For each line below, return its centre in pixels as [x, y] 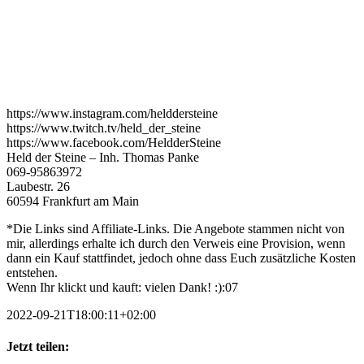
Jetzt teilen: [38, 347]
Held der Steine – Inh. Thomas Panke [103, 157]
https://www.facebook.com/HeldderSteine [114, 143]
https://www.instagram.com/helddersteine [112, 113]
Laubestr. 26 [38, 186]
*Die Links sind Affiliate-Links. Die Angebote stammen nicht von [175, 229]
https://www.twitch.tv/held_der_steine [104, 128]
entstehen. [32, 273]
